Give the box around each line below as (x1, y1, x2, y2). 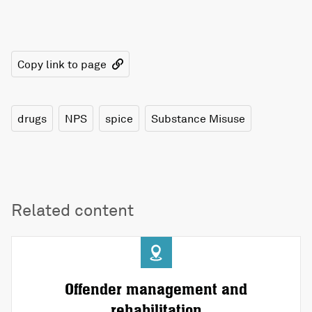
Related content (11, 200, 134, 221)
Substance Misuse (151, 111, 245, 126)
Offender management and (65, 279, 247, 301)
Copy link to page (17, 57, 107, 72)
